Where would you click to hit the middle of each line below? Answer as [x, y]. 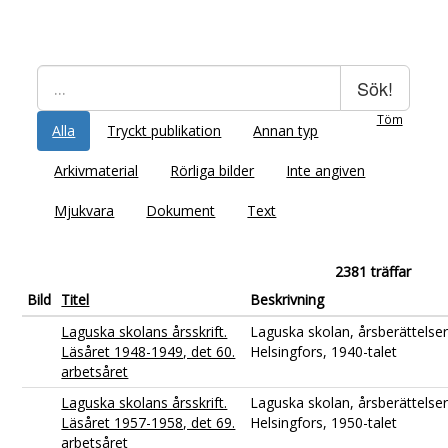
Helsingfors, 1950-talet [324, 422]
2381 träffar [372, 271]
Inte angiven [326, 170]
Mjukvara [84, 210]
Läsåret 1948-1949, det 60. [148, 351]
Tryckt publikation [164, 130]
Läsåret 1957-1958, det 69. [148, 422]
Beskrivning [287, 299]
